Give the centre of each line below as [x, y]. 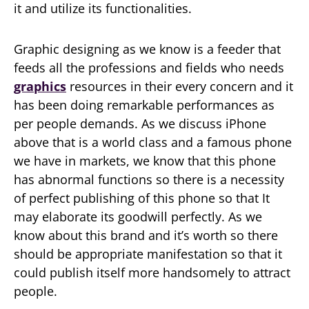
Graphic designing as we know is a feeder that [147, 49]
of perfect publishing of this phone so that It [142, 198]
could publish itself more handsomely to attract [152, 272]
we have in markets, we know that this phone [145, 161]
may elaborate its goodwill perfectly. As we [138, 217]
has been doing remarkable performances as [144, 105]
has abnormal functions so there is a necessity [149, 179]
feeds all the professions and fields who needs [149, 68]
